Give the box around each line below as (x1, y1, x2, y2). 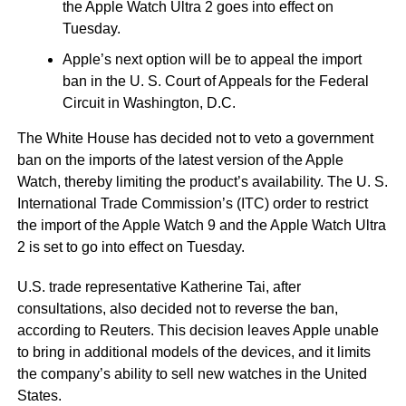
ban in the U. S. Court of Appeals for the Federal (62, 72, 369, 89)
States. (16, 387, 62, 403)
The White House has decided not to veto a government (16, 130, 373, 146)
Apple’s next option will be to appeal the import (62, 51, 362, 67)
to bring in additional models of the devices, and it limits (16, 343, 371, 360)
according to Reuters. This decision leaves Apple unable (16, 322, 379, 338)
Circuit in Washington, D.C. (62, 94, 236, 111)
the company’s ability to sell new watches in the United (16, 365, 367, 382)
